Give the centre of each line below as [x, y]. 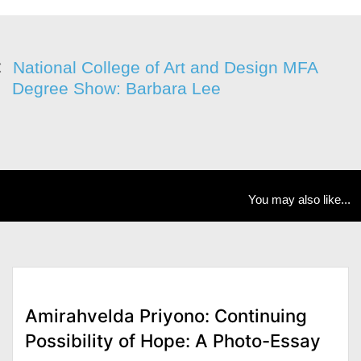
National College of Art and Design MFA [165, 67]
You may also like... [300, 199]
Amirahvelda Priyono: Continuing [166, 315]
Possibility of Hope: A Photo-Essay [173, 340]
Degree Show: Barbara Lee [116, 88]
